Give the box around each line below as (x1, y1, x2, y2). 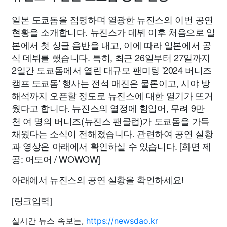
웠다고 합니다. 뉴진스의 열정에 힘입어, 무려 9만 (12, 101, 205, 115)
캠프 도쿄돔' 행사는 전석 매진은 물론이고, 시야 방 (12, 76, 210, 89)
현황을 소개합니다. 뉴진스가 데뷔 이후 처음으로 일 (12, 25, 215, 39)
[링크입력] (12, 194, 52, 207)
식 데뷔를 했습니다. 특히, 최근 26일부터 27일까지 (12, 51, 210, 64)
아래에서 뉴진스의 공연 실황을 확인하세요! (12, 173, 184, 186)
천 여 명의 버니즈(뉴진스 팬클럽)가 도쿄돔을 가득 (12, 114, 210, 127)
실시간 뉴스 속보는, (12, 216, 86, 226)
